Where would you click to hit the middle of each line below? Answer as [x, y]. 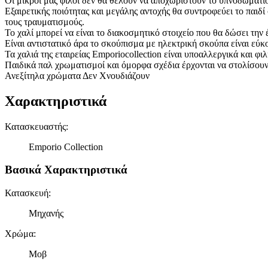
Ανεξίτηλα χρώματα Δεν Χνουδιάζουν [77, 75]
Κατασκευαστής [35, 126]
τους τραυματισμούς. [45, 22]
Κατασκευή [27, 193]
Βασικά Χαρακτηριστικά [66, 170]
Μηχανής [46, 214]
